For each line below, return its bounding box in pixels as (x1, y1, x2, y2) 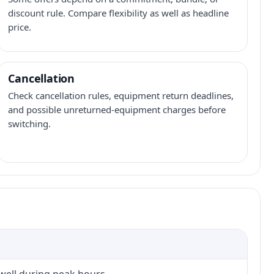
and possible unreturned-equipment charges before (8, 103, 226, 116)
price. (8, 21, 32, 33)
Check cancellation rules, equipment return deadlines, (8, 89, 234, 102)
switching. (8, 117, 51, 130)
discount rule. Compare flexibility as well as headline (8, 7, 229, 19)
